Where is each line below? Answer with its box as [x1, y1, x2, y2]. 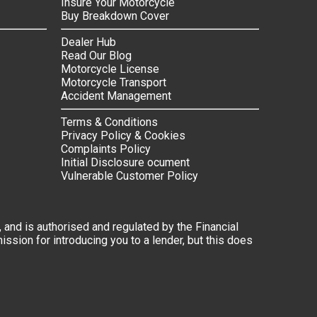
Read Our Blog [61, 49, 132, 63]
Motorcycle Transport [61, 76, 166, 90]
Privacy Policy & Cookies [61, 129, 185, 143]
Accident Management [61, 89, 171, 103]
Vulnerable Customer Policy [61, 169, 198, 183]
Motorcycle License [61, 62, 159, 76]
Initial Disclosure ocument [61, 156, 190, 170]
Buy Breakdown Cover [61, 9, 169, 23]
